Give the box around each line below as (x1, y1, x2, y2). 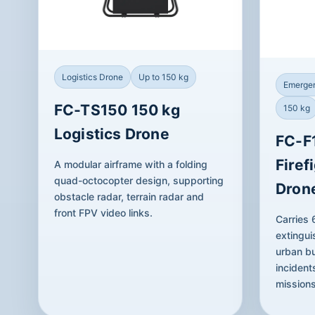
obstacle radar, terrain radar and (53, 191, 204, 203)
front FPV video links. (53, 207, 153, 219)
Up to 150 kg (138, 72, 188, 83)
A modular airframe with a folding (53, 158, 207, 171)
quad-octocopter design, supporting (53, 174, 224, 187)
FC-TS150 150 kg (53, 101, 180, 120)
